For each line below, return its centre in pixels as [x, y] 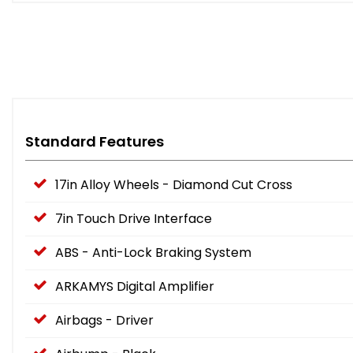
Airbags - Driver [104, 321]
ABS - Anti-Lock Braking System [153, 253]
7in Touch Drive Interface [134, 219]
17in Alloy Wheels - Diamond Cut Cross [174, 185]
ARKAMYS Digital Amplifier [135, 287]
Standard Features [95, 142]
